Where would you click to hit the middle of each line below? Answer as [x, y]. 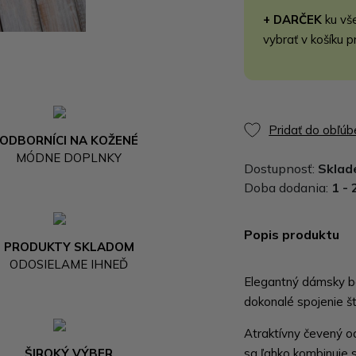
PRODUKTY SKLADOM [69, 246]
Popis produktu [292, 234]
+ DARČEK [293, 19]
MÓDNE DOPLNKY [69, 157]
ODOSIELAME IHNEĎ [69, 264]
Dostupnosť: [281, 168]
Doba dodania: [288, 188]
